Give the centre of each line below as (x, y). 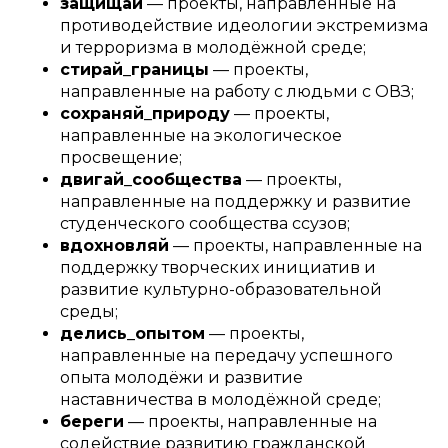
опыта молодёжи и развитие (181, 377)
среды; (89, 311)
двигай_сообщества (151, 179)
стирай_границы (134, 69)
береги (92, 421)
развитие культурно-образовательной (221, 289)
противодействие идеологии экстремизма (244, 25)
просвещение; (121, 157)
